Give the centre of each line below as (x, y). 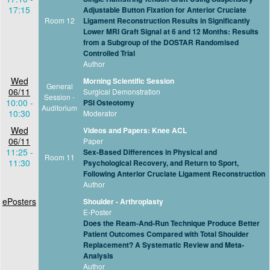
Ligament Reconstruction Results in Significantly (167, 20)
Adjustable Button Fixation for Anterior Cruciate (165, 10)
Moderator (100, 113)
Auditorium (59, 108)
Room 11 (59, 157)
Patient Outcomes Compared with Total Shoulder (166, 234)
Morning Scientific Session (129, 81)
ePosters (19, 201)
